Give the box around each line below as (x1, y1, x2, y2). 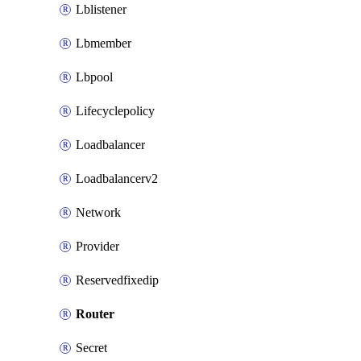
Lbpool (76, 70, 113, 84)
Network (76, 205, 121, 219)
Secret (76, 341, 107, 355)
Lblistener (76, 2, 127, 16)
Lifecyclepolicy (76, 104, 155, 118)
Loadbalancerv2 (76, 172, 158, 185)
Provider (76, 239, 119, 253)
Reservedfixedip (76, 273, 159, 287)
